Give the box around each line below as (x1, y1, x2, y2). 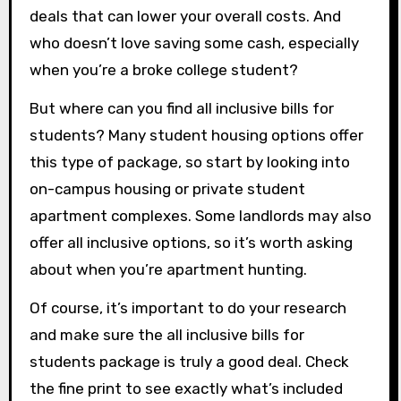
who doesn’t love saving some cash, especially (29, 34, 359, 53)
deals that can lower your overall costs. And (29, 7, 341, 26)
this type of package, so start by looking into (29, 153, 350, 172)
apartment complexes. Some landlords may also (29, 207, 371, 226)
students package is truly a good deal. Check (29, 353, 349, 371)
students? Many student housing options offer (29, 126, 363, 145)
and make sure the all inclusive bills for (29, 326, 304, 345)
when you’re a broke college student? (29, 61, 298, 80)
